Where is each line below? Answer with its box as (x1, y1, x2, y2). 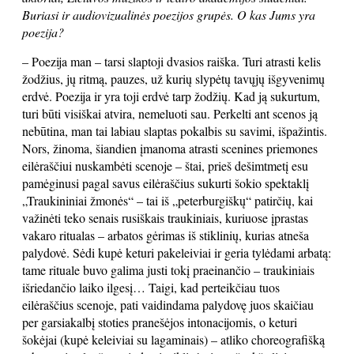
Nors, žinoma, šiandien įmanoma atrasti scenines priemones (22, 140, 318, 156)
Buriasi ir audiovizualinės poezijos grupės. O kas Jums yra (22, 6, 315, 23)
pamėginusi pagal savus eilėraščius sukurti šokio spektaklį (22, 175, 309, 191)
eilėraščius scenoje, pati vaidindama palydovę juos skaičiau (22, 296, 314, 313)
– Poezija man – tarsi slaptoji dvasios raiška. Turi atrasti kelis (22, 53, 321, 70)
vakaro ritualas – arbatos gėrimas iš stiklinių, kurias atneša (22, 227, 309, 243)
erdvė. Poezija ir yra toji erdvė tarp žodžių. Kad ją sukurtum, (22, 88, 320, 104)
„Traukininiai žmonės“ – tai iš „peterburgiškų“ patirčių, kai (22, 192, 313, 209)
